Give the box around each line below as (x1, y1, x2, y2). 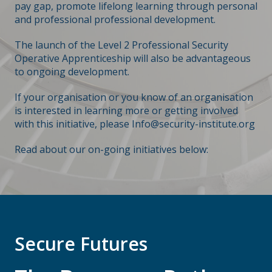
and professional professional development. (15, 12, 216, 26)
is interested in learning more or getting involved (15, 103, 238, 117)
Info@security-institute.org (132, 117, 255, 131)
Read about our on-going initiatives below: (15, 142, 208, 156)
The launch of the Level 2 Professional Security (15, 38, 228, 52)
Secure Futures (15, 231, 148, 256)
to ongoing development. (15, 64, 129, 78)
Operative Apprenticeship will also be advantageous (15, 51, 251, 65)
